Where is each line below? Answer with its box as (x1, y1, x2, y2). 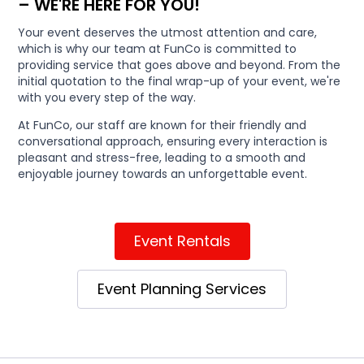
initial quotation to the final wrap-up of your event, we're (18, 73, 341, 90)
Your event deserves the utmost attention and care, (18, 24, 318, 41)
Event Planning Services (97, 279, 266, 300)
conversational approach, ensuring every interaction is (18, 133, 328, 150)
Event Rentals (133, 231, 231, 252)
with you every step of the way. (18, 89, 197, 106)
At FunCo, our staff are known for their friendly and (18, 117, 307, 134)
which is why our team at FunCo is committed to (18, 41, 297, 58)
